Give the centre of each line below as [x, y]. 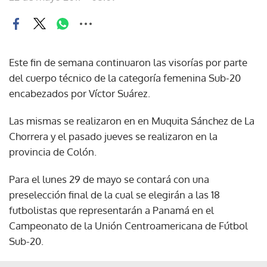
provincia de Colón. [53, 151]
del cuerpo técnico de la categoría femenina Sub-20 [125, 77]
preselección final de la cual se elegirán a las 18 [114, 194]
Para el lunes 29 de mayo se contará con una [109, 179]
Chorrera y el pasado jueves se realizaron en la [113, 136]
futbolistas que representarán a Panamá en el [111, 210]
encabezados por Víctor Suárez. [80, 93]
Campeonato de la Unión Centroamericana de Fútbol [128, 225]
